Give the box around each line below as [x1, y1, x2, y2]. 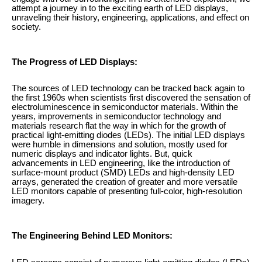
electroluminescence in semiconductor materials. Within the [12, 102, 238, 112]
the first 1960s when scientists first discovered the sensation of [12, 93, 250, 103]
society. [12, 22, 41, 32]
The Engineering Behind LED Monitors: [12, 231, 173, 241]
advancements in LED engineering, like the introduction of [12, 158, 230, 168]
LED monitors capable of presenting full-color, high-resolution [12, 187, 242, 196]
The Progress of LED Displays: [12, 57, 137, 67]
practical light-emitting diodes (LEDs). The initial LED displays [12, 130, 245, 140]
